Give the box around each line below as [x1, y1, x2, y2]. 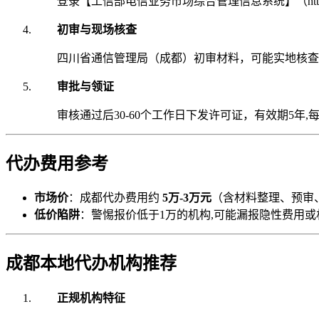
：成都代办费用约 [68, 192, 162, 204]
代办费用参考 [6, 154, 108, 173]
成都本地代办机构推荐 [6, 254, 177, 273]
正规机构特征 [57, 292, 125, 305]
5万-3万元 [162, 192, 211, 204]
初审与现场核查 [57, 23, 137, 36]
